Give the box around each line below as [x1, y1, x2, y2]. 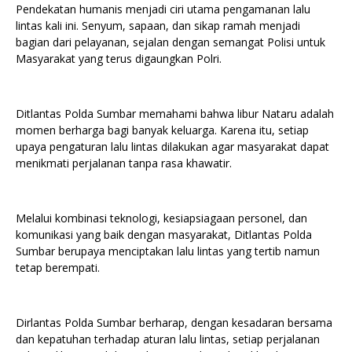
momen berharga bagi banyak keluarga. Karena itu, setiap [16, 123, 309, 138]
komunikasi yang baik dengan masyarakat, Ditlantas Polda [16, 227, 312, 243]
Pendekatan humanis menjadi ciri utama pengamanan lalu [16, 2, 310, 17]
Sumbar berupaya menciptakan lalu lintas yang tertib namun [16, 244, 320, 259]
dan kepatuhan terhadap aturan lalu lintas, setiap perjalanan [16, 332, 320, 347]
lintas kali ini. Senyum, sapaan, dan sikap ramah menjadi [16, 18, 300, 34]
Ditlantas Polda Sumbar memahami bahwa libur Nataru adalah [16, 106, 334, 122]
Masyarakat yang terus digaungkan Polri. [16, 51, 222, 67]
